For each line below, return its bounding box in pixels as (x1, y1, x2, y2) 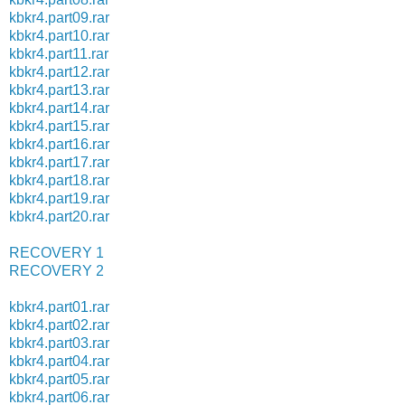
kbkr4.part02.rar (9, 316, 109, 333)
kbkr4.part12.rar (9, 63, 109, 80)
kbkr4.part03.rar (9, 334, 109, 351)
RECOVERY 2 (9, 262, 104, 278)
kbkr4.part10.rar (9, 27, 109, 43)
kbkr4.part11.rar (9, 45, 108, 61)
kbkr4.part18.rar (9, 172, 109, 188)
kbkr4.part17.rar (9, 154, 109, 170)
